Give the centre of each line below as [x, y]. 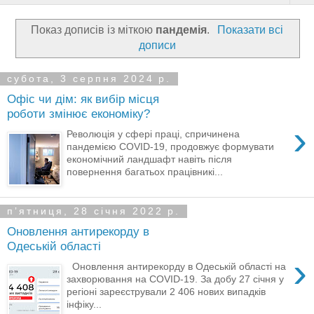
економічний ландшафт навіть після [150, 159]
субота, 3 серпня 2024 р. [89, 79]
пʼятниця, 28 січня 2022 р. [94, 211]
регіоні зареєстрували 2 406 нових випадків [166, 291]
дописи [157, 45]
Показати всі [250, 29]
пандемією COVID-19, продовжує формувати [171, 146]
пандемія [182, 29]
